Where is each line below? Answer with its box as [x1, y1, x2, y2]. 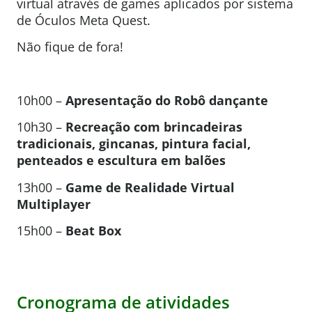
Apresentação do [65, 91, 171, 109]
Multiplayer [17, 195, 94, 212]
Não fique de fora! [17, 38, 123, 56]
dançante [209, 91, 268, 109]
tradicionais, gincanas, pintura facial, [17, 135, 251, 153]
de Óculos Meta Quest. [17, 11, 150, 29]
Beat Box [65, 222, 121, 240]
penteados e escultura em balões [17, 152, 226, 169]
